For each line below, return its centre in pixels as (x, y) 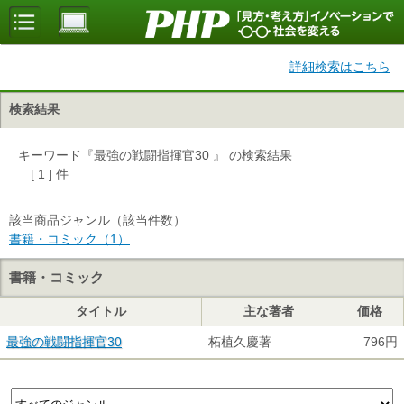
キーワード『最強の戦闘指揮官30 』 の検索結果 (155, 155)
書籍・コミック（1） (69, 239)
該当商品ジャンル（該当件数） (97, 220)
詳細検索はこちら (340, 67)
